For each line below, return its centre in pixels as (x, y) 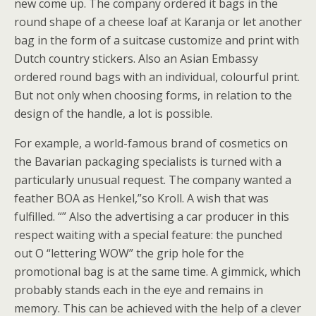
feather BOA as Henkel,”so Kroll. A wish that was (141, 198)
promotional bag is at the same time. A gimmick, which (157, 272)
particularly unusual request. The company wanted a (153, 180)
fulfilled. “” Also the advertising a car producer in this (152, 217)
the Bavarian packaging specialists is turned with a (148, 162)
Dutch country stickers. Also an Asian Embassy (136, 59)
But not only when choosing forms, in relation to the (153, 95)
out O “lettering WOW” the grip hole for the (129, 253)
